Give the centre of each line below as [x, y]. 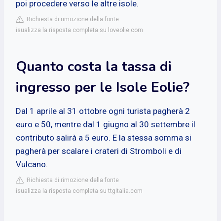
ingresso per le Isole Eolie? [103, 87]
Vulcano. [32, 164]
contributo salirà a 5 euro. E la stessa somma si [104, 137]
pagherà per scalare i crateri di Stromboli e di [99, 151]
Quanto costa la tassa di [94, 66]
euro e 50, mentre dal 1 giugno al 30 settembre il [106, 124]
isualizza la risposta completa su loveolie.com [79, 30]
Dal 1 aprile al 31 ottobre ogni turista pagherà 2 [103, 111]
